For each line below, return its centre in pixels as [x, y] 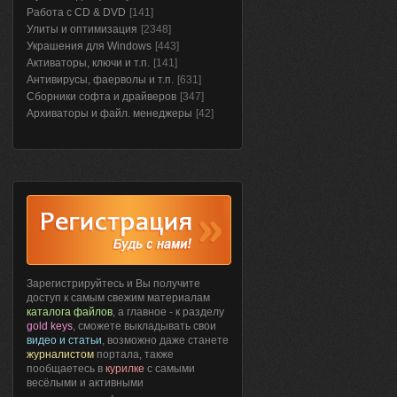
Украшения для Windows [89, 46]
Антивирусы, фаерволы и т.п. [100, 80]
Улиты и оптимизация [82, 29]
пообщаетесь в [66, 369]
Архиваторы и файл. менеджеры [109, 113]
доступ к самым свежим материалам [118, 298]
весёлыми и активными [85, 383]
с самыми [170, 369]
